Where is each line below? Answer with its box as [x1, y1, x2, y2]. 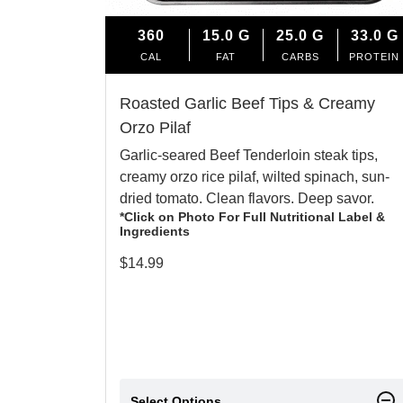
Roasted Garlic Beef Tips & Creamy [120, 94, 375, 112]
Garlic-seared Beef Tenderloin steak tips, [120, 147, 378, 163]
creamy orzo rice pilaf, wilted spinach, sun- [120, 168, 390, 184]
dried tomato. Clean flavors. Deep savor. [120, 190, 374, 206]
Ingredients [120, 223, 190, 238]
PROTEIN [349, 50, 400, 62]
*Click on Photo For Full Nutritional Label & [120, 209, 385, 224]
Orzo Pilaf [120, 118, 191, 137]
